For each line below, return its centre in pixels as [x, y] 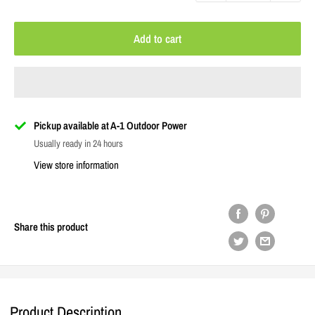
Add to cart [157, 38]
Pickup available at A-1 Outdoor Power [110, 125]
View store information [76, 165]
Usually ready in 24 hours [78, 143]
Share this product [51, 227]
